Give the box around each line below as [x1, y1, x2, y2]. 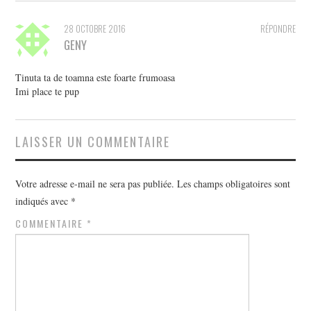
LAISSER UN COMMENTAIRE [15, 132, 171, 151]
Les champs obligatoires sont [177, 177, 291, 191]
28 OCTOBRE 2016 [64, 22, 126, 36]
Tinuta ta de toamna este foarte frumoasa [15, 71, 176, 85]
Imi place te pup [15, 85, 80, 99]
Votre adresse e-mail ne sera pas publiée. [15, 177, 175, 191]
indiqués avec [15, 194, 72, 208]
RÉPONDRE [260, 22, 296, 36]
